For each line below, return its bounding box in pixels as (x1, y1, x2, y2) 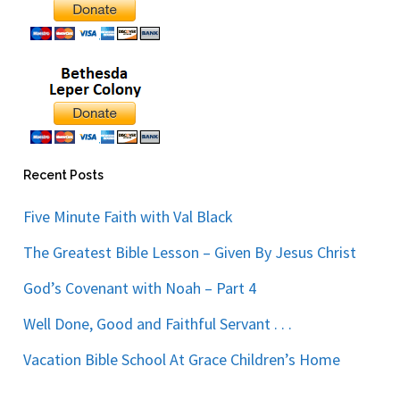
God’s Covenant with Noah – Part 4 (23, 278, 257, 299)
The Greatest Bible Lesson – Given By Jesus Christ (23, 242, 357, 263)
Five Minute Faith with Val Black (23, 206, 234, 228)
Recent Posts (23, 168, 104, 183)
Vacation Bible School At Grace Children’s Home (23, 349, 341, 371)
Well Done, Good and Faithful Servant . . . (23, 313, 293, 335)
